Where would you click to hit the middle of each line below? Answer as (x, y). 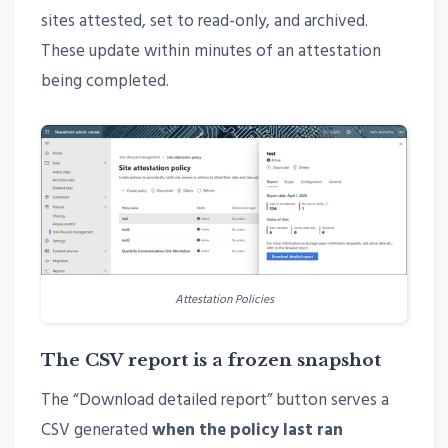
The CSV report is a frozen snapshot (210, 361)
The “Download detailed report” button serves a (214, 400)
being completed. (104, 82)
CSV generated (96, 430)
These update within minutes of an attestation (210, 52)
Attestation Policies (224, 299)
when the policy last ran (247, 430)
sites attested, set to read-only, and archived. (204, 22)
